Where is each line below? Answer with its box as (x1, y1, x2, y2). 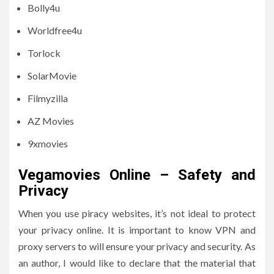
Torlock (28, 47, 61, 59)
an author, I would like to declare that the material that (18, 257, 256, 269)
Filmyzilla (28, 92, 68, 105)
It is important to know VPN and (107, 224, 256, 236)
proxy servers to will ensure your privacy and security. (18, 240, 243, 253)
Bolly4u (28, 2, 60, 14)
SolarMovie (28, 70, 76, 82)
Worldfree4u (28, 24, 82, 37)
